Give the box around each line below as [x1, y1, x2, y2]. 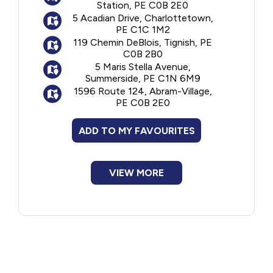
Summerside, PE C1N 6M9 [85, 73, 200, 84]
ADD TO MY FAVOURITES [78, 124, 195, 136]
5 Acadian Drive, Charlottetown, [72, 12, 213, 24]
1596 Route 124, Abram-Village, [73, 85, 212, 97]
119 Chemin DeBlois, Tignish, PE [73, 37, 212, 48]
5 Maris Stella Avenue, [94, 61, 191, 73]
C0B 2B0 [122, 48, 163, 60]
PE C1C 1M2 [115, 24, 170, 35]
